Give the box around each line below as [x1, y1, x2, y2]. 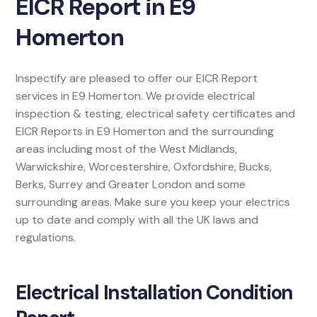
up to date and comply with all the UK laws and [16, 212, 259, 227]
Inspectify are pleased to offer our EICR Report [16, 71, 258, 86]
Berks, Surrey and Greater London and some [16, 177, 246, 192]
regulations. [16, 230, 76, 245]
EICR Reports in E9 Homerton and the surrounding [16, 124, 275, 139]
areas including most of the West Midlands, [16, 142, 238, 156]
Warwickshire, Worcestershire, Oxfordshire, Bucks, [16, 159, 272, 174]
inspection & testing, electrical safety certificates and [16, 106, 296, 121]
